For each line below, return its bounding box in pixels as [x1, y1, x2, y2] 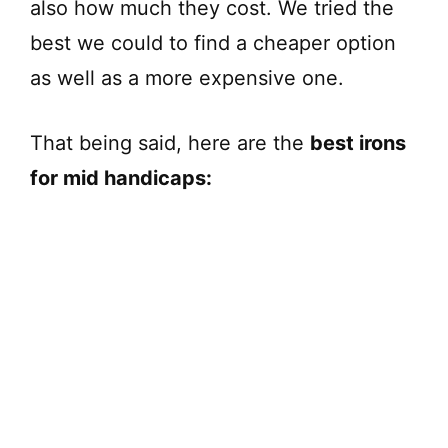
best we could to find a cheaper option [30, 30, 396, 55]
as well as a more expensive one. [30, 65, 344, 90]
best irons [310, 130, 406, 155]
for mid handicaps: [30, 165, 212, 190]
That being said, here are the [30, 130, 310, 155]
